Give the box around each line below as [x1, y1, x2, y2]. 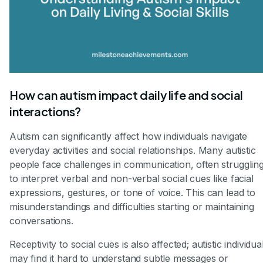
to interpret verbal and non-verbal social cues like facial [9, 173, 254, 185]
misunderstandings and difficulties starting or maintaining [9, 201, 254, 213]
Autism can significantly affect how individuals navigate [9, 130, 248, 143]
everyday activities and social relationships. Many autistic [9, 144, 256, 157]
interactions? [9, 104, 81, 119]
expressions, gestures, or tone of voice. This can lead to [9, 187, 255, 199]
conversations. [9, 215, 73, 227]
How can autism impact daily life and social [9, 87, 243, 103]
